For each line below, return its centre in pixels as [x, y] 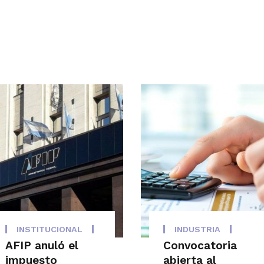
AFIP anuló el [42, 246]
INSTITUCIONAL [49, 230]
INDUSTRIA [198, 230]
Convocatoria [200, 246]
